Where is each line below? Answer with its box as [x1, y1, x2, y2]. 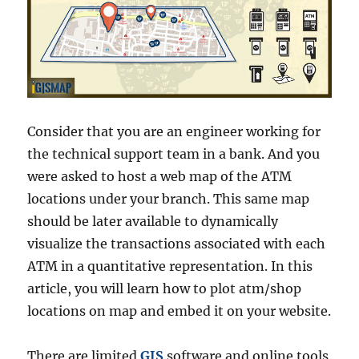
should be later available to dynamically [27, 213, 279, 230]
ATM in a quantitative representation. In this [27, 258, 313, 275]
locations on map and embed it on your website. [27, 303, 332, 320]
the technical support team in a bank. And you [27, 146, 321, 163]
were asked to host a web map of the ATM [27, 168, 292, 185]
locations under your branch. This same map [27, 191, 310, 208]
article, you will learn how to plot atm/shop [27, 280, 302, 297]
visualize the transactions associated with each [27, 236, 326, 252]
